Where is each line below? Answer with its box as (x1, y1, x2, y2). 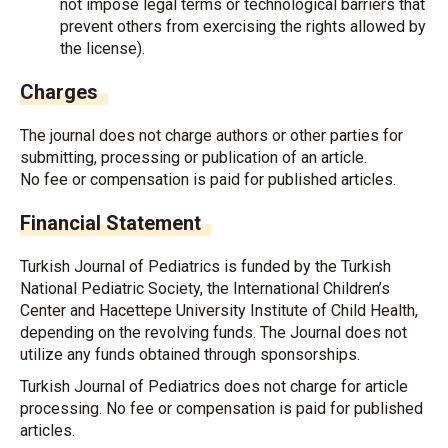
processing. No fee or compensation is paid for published (20, 399, 423, 418)
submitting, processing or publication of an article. (20, 148, 367, 167)
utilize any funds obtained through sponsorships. (20, 345, 360, 364)
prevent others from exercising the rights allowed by (60, 17, 426, 36)
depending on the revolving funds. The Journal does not (20, 323, 407, 342)
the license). (60, 39, 145, 58)
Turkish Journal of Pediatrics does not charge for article (20, 377, 408, 396)
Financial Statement (20, 211, 201, 235)
